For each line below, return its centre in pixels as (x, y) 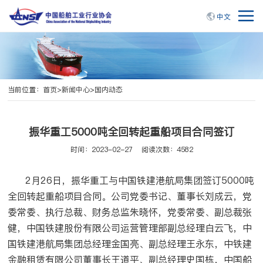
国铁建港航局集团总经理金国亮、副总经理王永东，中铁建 (130, 244)
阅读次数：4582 (167, 149)
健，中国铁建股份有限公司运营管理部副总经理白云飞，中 (130, 228)
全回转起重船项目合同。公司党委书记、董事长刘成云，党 (130, 196)
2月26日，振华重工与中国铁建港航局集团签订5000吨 (131, 180)
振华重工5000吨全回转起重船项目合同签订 (131, 132)
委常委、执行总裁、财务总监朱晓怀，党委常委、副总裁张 (130, 212)
